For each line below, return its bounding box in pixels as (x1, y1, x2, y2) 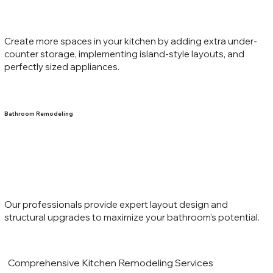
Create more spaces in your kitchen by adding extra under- (4, 35, 257, 47)
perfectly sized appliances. (4, 60, 119, 73)
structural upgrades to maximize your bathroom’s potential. (4, 211, 261, 224)
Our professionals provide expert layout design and (4, 199, 228, 211)
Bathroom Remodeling (4, 110, 73, 118)
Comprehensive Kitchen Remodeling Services (7, 257, 213, 269)
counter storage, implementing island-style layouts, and (4, 48, 244, 60)
